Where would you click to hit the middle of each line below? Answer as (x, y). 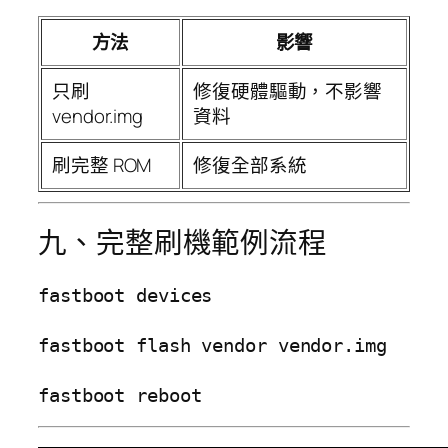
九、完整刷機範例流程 (182, 243)
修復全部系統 (250, 165)
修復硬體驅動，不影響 (287, 91)
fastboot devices (125, 295)
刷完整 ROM (102, 165)
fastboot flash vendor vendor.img (212, 345)
